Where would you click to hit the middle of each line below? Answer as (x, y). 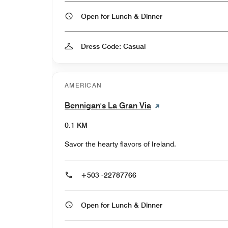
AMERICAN (83, 85)
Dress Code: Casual (113, 46)
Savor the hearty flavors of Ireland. (120, 144)
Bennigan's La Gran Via (108, 105)
